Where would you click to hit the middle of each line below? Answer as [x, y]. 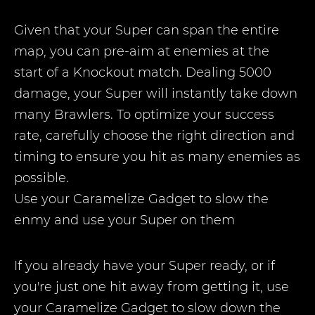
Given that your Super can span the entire [147, 30]
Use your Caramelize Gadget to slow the [141, 199]
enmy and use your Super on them [124, 220]
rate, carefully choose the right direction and [154, 136]
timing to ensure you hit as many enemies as [157, 157]
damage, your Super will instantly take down [156, 94]
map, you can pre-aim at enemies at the [142, 51]
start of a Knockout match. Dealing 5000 [143, 72]
